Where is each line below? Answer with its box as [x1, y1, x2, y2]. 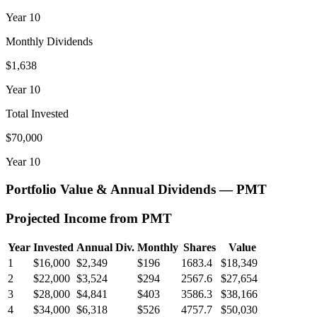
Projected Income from [6, 210, 142, 226]
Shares [183, 241, 216, 254]
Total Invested [6, 108, 69, 120]
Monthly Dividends [6, 35, 93, 48]
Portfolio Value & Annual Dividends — [6, 182, 236, 197]
